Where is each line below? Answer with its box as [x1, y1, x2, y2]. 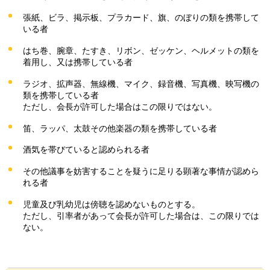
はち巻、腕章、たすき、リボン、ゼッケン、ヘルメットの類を [23, 45, 259, 55]
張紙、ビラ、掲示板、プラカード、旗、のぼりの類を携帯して [23, 13, 259, 23]
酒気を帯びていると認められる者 [23, 145, 149, 155]
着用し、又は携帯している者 [23, 57, 133, 67]
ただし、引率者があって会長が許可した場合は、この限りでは [23, 210, 259, 221]
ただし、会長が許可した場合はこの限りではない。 [23, 101, 217, 111]
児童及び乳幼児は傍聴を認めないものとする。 [23, 199, 200, 209]
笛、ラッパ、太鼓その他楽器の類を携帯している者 [23, 123, 217, 133]
